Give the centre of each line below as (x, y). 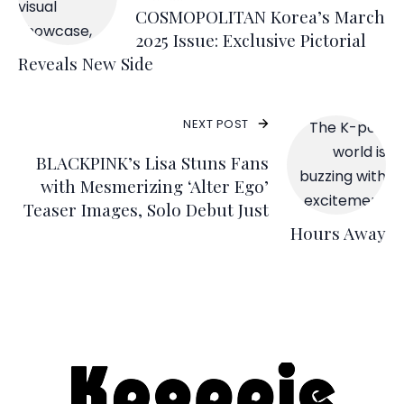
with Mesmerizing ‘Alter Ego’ (155, 185)
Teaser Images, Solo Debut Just (146, 209)
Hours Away (338, 232)
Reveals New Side (86, 63)
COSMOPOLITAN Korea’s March (260, 16)
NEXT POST (216, 124)
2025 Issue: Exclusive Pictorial (251, 39)
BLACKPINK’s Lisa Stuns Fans (152, 162)
